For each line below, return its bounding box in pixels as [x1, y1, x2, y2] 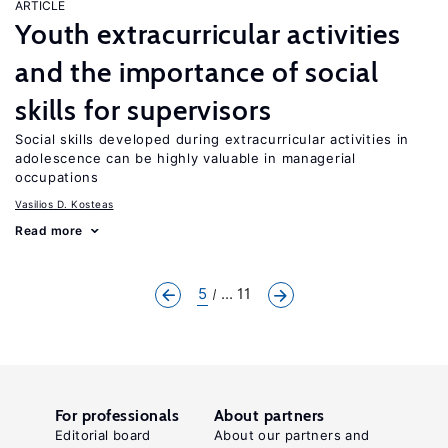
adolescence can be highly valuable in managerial [15, 150, 356, 166]
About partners [214, 406, 325, 425]
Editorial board [55, 427, 151, 443]
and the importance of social [15, 55, 379, 89]
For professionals [55, 406, 180, 425]
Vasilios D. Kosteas [15, 198, 114, 210]
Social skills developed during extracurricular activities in [15, 131, 410, 147]
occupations [15, 169, 99, 185]
